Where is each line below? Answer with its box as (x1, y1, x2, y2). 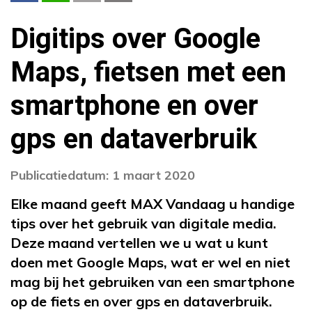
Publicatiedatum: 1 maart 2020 (10, 166, 195, 183)
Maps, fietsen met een (10, 52, 286, 93)
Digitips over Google (10, 18, 260, 60)
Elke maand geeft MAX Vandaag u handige (10, 194, 295, 212)
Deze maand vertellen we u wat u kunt (10, 233, 268, 251)
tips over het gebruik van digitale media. (10, 214, 276, 232)
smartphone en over (10, 85, 258, 127)
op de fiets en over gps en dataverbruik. (10, 292, 272, 310)
